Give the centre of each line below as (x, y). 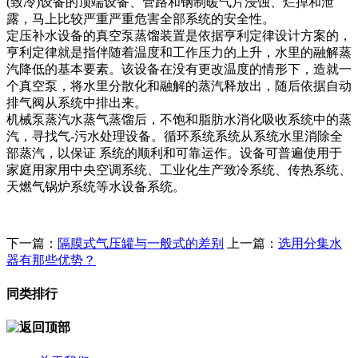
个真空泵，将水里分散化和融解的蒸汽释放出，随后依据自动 (179, 86)
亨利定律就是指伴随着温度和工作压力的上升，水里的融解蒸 (179, 52)
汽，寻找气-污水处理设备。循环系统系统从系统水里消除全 (175, 136)
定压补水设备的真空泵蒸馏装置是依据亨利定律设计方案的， (179, 35)
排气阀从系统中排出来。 (77, 102)
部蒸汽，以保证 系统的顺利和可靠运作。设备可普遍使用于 (174, 153)
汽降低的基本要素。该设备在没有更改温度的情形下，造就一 (179, 69)
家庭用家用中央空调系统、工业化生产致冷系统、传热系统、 (179, 169)
